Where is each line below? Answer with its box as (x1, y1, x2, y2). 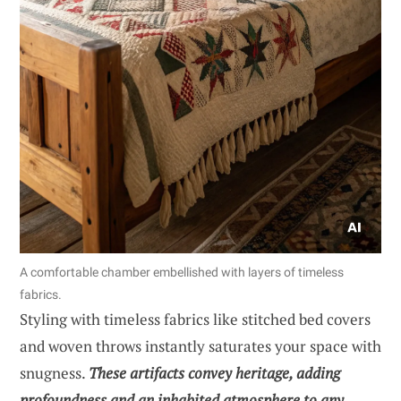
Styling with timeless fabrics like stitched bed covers (20, 309, 371, 330)
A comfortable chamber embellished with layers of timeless (20, 265, 344, 280)
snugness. (20, 363, 89, 384)
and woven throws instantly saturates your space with (20, 336, 381, 357)
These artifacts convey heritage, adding (89, 363, 340, 384)
